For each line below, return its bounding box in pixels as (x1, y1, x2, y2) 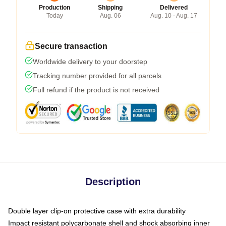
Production (39, 4, 70, 11)
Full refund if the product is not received (33, 85, 159, 94)
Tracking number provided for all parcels (33, 71, 161, 80)
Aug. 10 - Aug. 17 (150, 12, 197, 19)
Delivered (160, 4, 188, 11)
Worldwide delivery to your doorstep (33, 57, 147, 66)
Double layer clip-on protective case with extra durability (8, 206, 186, 215)
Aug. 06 (99, 12, 121, 19)
